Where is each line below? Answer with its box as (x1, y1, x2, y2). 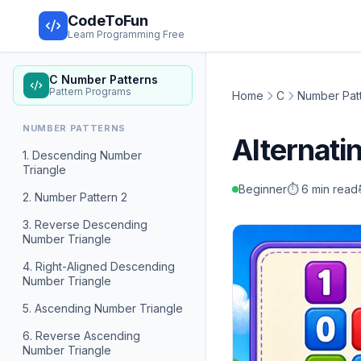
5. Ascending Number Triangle (23, 301, 183, 315)
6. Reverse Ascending (23, 329, 140, 342)
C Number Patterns (49, 73, 158, 86)
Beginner (239, 182, 287, 196)
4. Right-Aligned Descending (23, 259, 175, 273)
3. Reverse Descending (23, 218, 147, 231)
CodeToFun (68, 11, 148, 29)
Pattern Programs (49, 85, 131, 98)
